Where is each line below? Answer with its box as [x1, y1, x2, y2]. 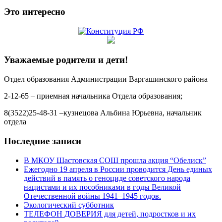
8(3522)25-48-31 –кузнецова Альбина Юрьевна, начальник [4, 109, 202, 117]
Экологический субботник [24, 200, 114, 209]
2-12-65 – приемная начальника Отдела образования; [4, 92, 182, 101]
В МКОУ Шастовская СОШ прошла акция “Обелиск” [24, 156, 206, 165]
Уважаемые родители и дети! [4, 55, 128, 65]
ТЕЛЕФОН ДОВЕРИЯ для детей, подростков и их [24, 209, 196, 218]
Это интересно [4, 6, 65, 17]
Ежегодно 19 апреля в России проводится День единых [24, 165, 212, 173]
